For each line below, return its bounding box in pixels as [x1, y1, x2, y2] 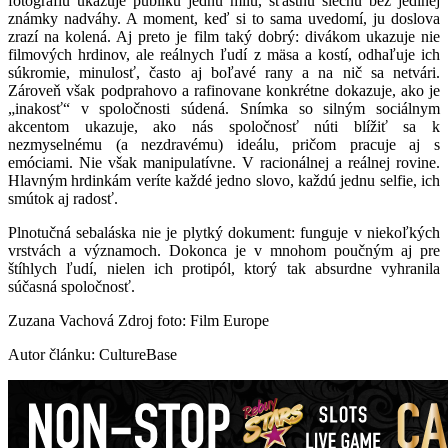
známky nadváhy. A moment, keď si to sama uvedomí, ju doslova [8, 10, 440, 27]
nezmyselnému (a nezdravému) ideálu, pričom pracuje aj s [8, 136, 440, 153]
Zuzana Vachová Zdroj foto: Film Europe [8, 312, 269, 329]
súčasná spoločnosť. [8, 278, 135, 295]
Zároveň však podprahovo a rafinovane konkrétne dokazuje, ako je [8, 82, 440, 99]
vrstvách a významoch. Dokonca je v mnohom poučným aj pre [8, 242, 440, 259]
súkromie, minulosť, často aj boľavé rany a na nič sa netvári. [8, 64, 440, 81]
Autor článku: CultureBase [8, 346, 177, 363]
